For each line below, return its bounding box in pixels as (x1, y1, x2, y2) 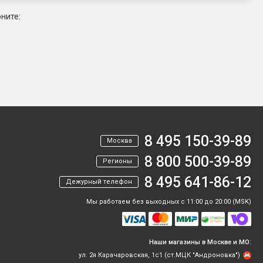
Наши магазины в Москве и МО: (149, 238, 251, 247)
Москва (107, 137, 132, 145)
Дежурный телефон (66, 178, 132, 186)
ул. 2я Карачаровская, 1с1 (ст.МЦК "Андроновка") (79, 251, 240, 259)
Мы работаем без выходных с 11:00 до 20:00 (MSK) (86, 198, 251, 206)
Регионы (103, 157, 132, 166)
